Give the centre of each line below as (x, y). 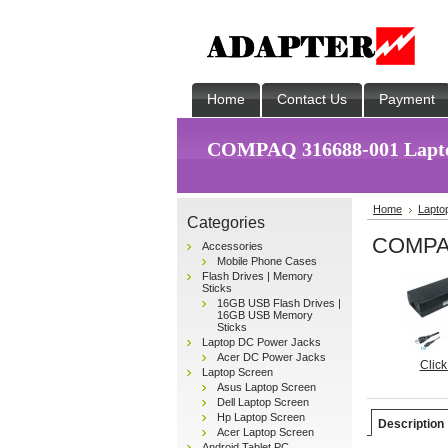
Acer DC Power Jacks (271, 357)
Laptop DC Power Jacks (261, 342)
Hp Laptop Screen (261, 417)
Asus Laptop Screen (266, 387)
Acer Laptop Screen (265, 432)
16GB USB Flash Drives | (279, 303)
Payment (407, 99)
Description (411, 424)
